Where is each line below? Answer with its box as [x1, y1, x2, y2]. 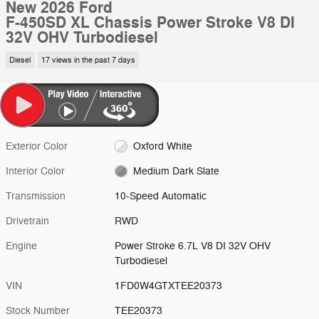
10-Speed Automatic [115, 189, 206, 202]
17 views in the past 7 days [41, 55, 135, 65]
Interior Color [6, 164, 65, 177]
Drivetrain [6, 214, 49, 227]
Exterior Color [6, 140, 68, 152]
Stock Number [6, 304, 70, 317]
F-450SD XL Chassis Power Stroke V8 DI [6, 13, 295, 33]
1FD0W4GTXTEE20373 [115, 279, 223, 292]
